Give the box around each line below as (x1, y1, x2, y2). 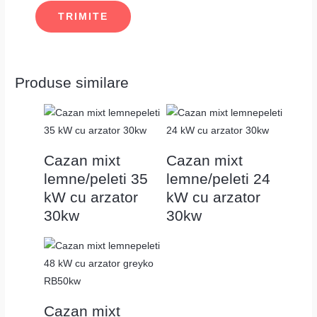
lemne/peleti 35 (44, 171, 149, 188)
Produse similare (15, 74, 129, 91)
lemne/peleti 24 (166, 171, 270, 188)
